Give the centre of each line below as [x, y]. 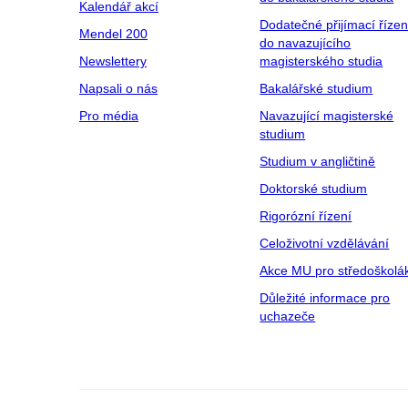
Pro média [109, 116]
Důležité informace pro [325, 298]
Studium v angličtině [318, 161]
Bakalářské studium [316, 88]
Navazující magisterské [327, 116]
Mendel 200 [113, 34]
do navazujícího [306, 43]
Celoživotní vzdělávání [325, 243]
